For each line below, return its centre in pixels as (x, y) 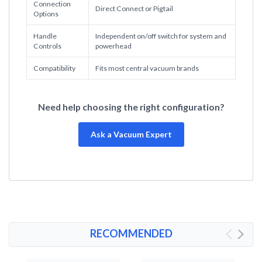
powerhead (113, 46)
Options (46, 13)
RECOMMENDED (131, 233)
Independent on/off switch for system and (161, 36)
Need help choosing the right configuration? (131, 106)
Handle (45, 36)
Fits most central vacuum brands (147, 68)
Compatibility (54, 68)
